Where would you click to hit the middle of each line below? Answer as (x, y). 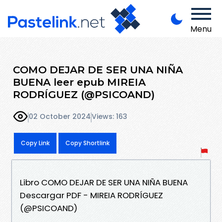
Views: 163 (110, 117)
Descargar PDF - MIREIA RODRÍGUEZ (91, 195)
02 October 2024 (60, 117)
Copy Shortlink (87, 143)
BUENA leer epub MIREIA (79, 82)
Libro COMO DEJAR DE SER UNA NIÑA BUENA (104, 182)
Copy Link (35, 143)
